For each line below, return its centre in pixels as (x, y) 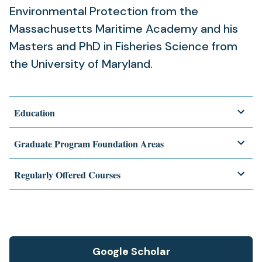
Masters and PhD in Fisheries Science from (123, 46)
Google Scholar (131, 251)
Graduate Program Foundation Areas (89, 144)
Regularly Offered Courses (67, 175)
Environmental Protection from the (104, 11)
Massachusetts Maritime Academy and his (124, 29)
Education (35, 113)
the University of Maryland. (81, 64)
